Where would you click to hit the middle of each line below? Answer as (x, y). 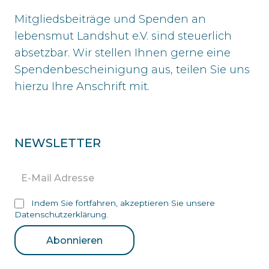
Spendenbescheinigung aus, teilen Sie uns (132, 70)
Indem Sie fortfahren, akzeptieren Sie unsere (122, 203)
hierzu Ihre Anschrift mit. (82, 87)
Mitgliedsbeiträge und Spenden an (110, 20)
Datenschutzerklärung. (61, 214)
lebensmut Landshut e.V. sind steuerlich (123, 36)
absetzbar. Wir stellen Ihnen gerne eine (122, 53)
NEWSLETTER (58, 143)
